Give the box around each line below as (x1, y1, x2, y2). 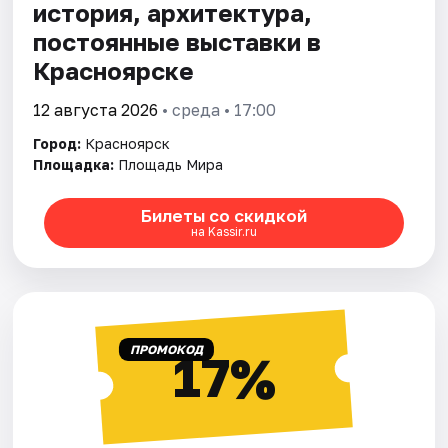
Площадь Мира (118, 155, 224, 173)
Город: (33, 134, 82, 152)
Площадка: (33, 155, 115, 173)
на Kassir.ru (190, 224, 257, 240)
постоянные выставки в (33, 26, 322, 56)
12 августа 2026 (33, 99, 159, 120)
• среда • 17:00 (158, 99, 277, 120)
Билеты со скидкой (140, 205, 307, 227)
